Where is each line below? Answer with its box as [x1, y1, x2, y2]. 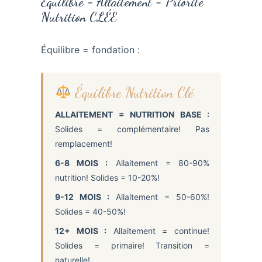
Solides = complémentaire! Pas [55, 123, 209, 134]
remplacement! [55, 138, 112, 149]
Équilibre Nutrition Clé [71, 84, 194, 102]
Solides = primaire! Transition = [55, 240, 209, 250]
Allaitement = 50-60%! [109, 191, 209, 202]
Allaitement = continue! [106, 225, 210, 236]
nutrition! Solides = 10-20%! [55, 172, 160, 182]
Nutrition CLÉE [41, 9, 117, 25]
